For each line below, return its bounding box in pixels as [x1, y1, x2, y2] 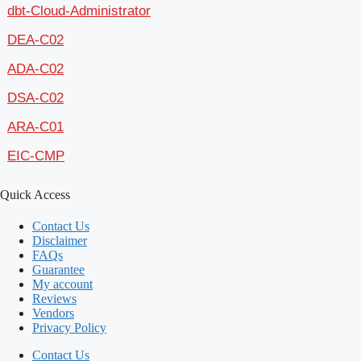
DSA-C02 [7, 89, 64, 106]
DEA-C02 [7, 31, 64, 48]
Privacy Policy [32, 321, 106, 335]
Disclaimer [32, 234, 87, 248]
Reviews [32, 292, 77, 306]
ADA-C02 [7, 60, 64, 77]
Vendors [32, 306, 74, 321]
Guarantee [32, 263, 85, 277]
